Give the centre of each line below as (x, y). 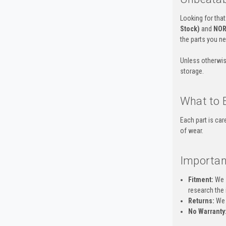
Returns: (201, 201)
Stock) (190, 29)
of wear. (191, 130)
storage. (192, 71)
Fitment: (201, 179)
